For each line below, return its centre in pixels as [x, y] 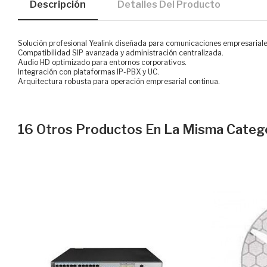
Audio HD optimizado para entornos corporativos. [102, 63]
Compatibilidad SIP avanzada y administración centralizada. [121, 53]
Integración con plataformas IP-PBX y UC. [89, 72]
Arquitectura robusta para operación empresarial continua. [119, 82]
